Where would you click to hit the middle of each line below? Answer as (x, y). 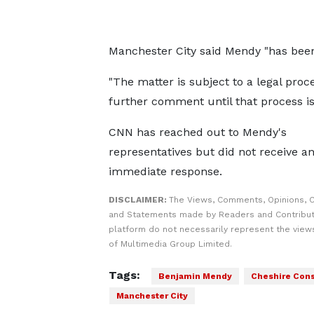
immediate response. (165, 171)
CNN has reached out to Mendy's (197, 132)
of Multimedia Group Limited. (170, 244)
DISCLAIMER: (138, 200)
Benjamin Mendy (195, 276)
